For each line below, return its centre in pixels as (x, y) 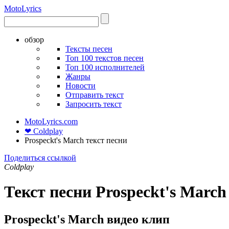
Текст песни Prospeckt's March (115, 192)
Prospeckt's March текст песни (76, 140)
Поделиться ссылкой (40, 158)
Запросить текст (94, 104)
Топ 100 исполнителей (105, 67)
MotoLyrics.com (51, 121)
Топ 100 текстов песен (105, 58)
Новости (81, 86)
